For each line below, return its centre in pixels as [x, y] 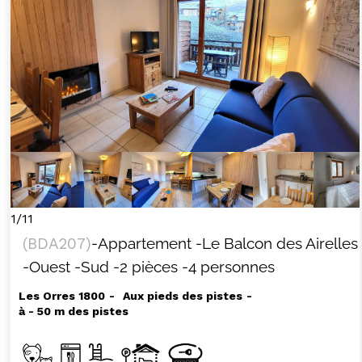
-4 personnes [228, 266]
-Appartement [141, 243]
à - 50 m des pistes [73, 311]
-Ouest [46, 266]
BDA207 [56, 243]
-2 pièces [145, 266]
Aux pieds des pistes [182, 295]
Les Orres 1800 [61, 295]
